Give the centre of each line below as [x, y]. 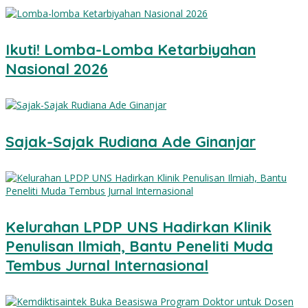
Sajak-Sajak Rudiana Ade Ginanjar [131, 141]
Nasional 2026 [57, 69]
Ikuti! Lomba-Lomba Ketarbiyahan [131, 50]
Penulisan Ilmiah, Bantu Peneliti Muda [139, 246]
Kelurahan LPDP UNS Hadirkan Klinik [139, 227]
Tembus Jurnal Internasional [107, 266]
